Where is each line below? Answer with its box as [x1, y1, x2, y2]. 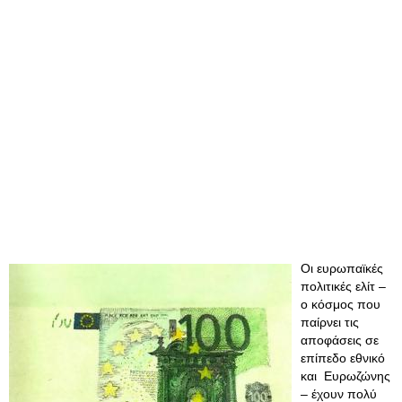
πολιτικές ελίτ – [301, 279, 386, 293]
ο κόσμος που [301, 297, 380, 311]
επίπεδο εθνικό [301, 351, 385, 365]
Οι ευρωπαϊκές [301, 261, 383, 275]
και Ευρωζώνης [301, 369, 390, 383]
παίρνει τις [301, 315, 359, 329]
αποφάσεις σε [301, 333, 379, 347]
